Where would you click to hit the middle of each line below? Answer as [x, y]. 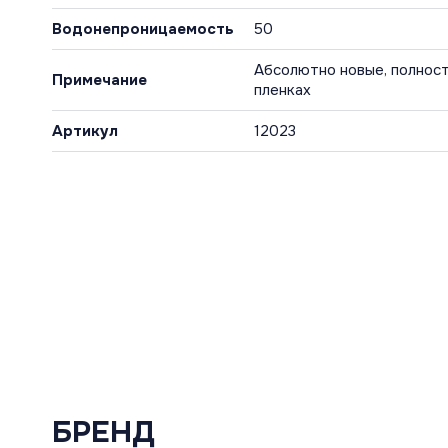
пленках [282, 89]
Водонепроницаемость [143, 28]
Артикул [85, 130]
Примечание [99, 79]
